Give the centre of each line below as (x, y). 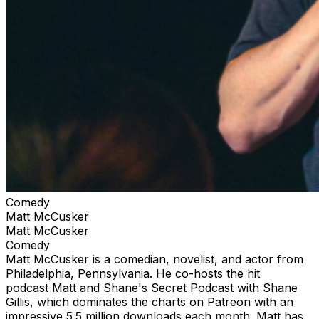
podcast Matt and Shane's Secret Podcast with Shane (152, 287)
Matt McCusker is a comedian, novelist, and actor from (155, 259)
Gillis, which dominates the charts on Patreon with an (150, 302)
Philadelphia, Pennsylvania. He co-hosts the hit (133, 273)
